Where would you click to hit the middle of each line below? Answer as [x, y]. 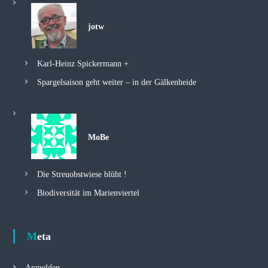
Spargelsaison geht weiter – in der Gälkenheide [116, 82]
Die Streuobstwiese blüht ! [82, 174]
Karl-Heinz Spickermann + [83, 64]
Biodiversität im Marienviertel [88, 193]
